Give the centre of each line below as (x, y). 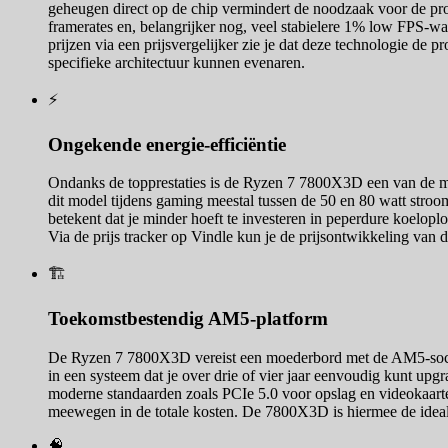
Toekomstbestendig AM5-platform (188, 319)
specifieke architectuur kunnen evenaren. (176, 63)
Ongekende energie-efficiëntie (167, 144)
